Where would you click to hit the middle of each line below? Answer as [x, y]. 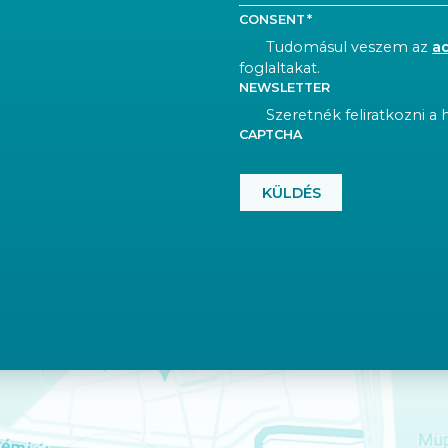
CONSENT [272, 19]
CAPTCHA [270, 134]
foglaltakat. [279, 68]
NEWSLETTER [284, 87]
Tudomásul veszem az [349, 47]
